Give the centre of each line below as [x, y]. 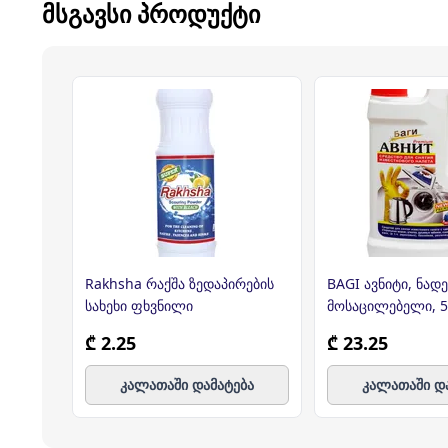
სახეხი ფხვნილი [139, 305]
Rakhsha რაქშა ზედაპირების [179, 283]
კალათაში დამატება [187, 384]
